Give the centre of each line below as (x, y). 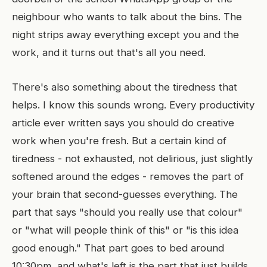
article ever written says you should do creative (123, 123)
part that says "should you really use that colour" (127, 212)
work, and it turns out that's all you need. (109, 52)
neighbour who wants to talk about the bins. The (127, 17)
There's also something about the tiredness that (125, 87)
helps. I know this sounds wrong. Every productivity (133, 105)
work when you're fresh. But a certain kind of (119, 141)
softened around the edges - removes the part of (128, 176)
